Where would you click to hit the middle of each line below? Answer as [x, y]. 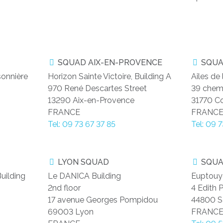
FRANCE [64, 112]
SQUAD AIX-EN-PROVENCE [109, 63]
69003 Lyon [71, 212]
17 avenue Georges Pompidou [103, 200]
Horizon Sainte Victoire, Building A [110, 77]
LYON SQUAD [83, 162]
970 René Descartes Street [98, 89]
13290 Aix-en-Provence [91, 101]
